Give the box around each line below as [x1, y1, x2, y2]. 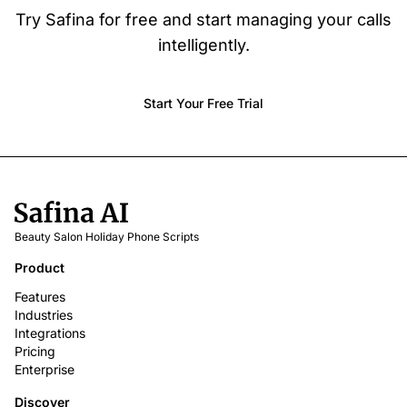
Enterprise [15, 362, 74, 378]
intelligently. [157, 35, 250, 55]
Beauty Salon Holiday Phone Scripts [15, 230, 199, 244]
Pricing [15, 343, 55, 360]
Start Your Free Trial [144, 95, 263, 112]
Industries [15, 307, 73, 323]
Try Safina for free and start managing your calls [15, 10, 392, 30]
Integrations [15, 325, 85, 342]
